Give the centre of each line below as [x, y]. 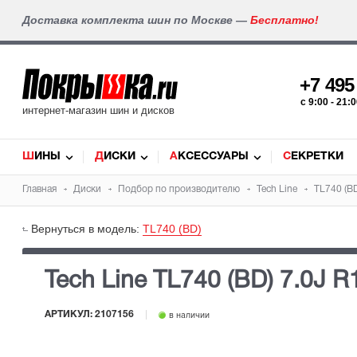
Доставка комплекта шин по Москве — [136, 20]
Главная [39, 189]
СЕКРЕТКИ [317, 157]
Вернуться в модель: [87, 229]
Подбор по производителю [179, 189]
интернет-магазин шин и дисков [98, 110]
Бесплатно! [284, 20]
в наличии [188, 316]
